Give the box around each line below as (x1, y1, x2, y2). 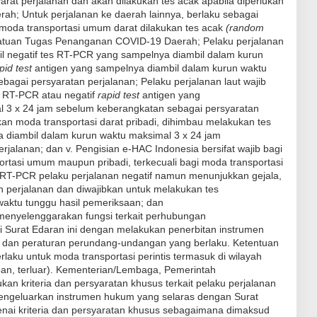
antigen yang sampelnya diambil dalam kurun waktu (35, 62, 267, 74)
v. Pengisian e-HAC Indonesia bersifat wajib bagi (66, 142, 282, 154)
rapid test (98, 88, 142, 100)
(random (226, 21, 264, 33)
